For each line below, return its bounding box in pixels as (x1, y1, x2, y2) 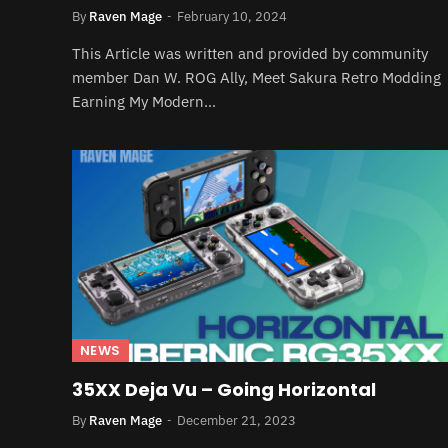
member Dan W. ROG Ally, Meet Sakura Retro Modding (72, 68, 441, 87)
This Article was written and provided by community (72, 44, 428, 63)
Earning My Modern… (72, 92, 216, 111)
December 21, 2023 (177, 411, 296, 429)
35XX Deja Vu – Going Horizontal (72, 376, 376, 402)
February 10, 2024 (177, 8, 287, 25)
